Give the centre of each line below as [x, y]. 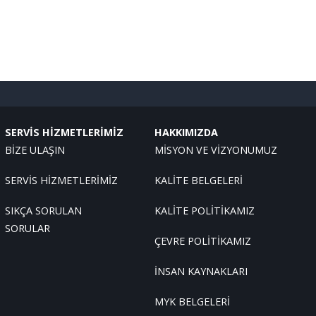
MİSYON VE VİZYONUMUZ [216, 150]
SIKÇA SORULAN [43, 211]
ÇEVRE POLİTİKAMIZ [203, 241]
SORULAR [27, 228]
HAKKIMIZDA [187, 132]
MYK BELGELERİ [193, 302]
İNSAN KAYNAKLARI [201, 271]
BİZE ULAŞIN [35, 150]
